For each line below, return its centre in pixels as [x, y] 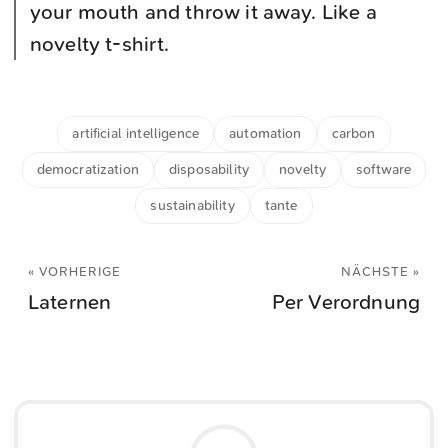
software [384, 169]
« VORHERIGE [74, 271]
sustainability [192, 205]
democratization [87, 169]
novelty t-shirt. [100, 44]
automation [265, 133]
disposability [209, 169]
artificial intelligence [136, 133]
